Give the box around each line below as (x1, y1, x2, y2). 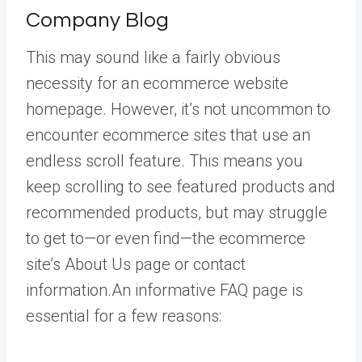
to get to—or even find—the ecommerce (26, 228, 305, 248)
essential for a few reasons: (26, 305, 221, 326)
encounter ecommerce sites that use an (26, 124, 310, 145)
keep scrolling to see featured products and (26, 176, 335, 196)
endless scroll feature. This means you (26, 150, 303, 170)
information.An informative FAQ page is (26, 280, 303, 300)
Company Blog (26, 9, 169, 31)
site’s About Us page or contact (26, 254, 246, 274)
